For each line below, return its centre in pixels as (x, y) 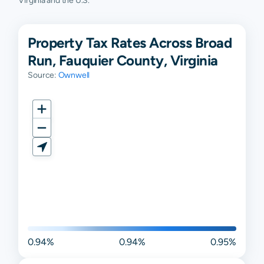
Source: (43, 75)
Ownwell (74, 75)
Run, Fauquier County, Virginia (123, 60)
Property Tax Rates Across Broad (130, 42)
